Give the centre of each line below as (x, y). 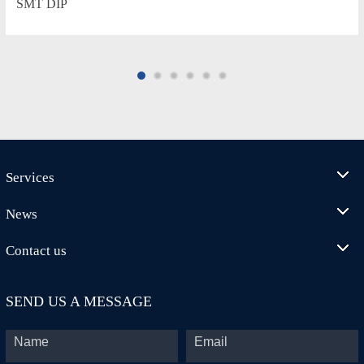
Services (30, 178)
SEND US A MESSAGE (78, 302)
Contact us (36, 251)
